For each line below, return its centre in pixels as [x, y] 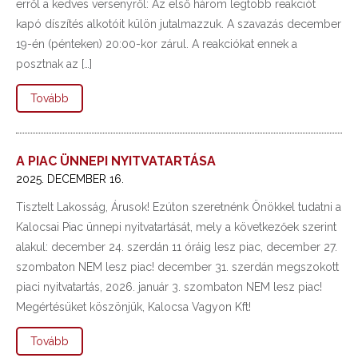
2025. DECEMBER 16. [70, 179]
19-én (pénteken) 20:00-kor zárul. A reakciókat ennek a [157, 44]
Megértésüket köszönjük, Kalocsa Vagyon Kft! [133, 307]
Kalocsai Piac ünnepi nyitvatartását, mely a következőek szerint [176, 227]
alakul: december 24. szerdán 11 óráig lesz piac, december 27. [177, 247]
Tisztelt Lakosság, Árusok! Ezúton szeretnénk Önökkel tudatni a [179, 207]
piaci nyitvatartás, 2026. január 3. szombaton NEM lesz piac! [169, 287]
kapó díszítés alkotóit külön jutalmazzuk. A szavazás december [179, 24]
